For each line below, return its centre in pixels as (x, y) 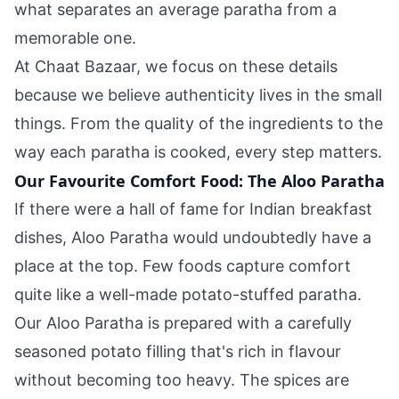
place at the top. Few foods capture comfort (183, 266)
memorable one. (75, 38)
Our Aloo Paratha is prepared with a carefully (183, 323)
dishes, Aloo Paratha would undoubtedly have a (193, 237)
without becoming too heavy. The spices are (182, 380)
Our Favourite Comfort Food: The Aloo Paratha (199, 181)
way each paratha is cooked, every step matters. (198, 152)
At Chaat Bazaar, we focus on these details (176, 66)
